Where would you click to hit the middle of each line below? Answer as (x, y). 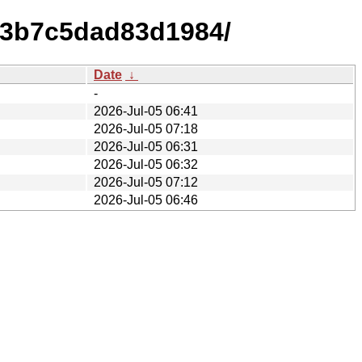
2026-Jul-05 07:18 (146, 128)
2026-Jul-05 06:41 (146, 111)
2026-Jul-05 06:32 (146, 164)
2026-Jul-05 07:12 (146, 182)
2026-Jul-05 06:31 (146, 146)
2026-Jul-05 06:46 (146, 200)
